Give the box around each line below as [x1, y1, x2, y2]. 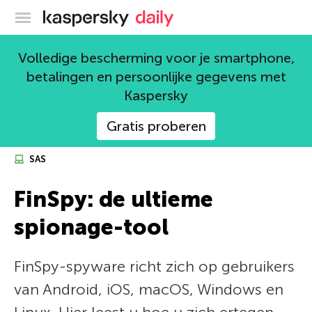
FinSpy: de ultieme [14, 186, 213, 212]
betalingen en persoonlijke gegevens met [26, 68, 286, 85]
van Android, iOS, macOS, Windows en [14, 280, 283, 299]
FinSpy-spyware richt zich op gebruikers [14, 257, 295, 276]
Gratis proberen [106, 118, 206, 134]
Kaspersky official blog [129, 8, 241, 22]
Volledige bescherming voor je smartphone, [17, 49, 295, 66]
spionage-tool [14, 214, 169, 240]
